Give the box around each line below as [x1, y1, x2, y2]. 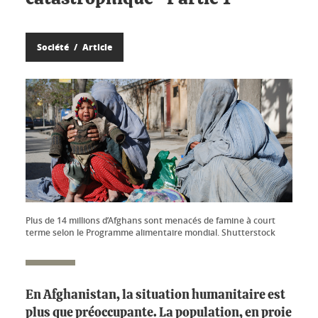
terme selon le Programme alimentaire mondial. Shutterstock [26, 226, 275, 239]
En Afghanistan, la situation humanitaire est [26, 289, 285, 302]
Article [80, 41, 112, 53]
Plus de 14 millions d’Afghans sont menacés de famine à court [26, 214, 275, 227]
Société [37, 41, 71, 53]
